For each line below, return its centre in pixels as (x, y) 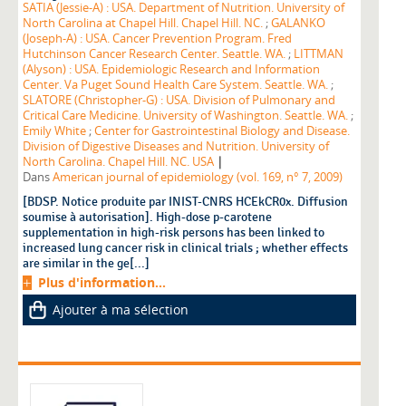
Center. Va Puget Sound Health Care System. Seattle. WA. (175, 85)
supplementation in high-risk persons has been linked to (174, 233)
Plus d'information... (102, 283)
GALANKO (298, 24)
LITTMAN (319, 54)
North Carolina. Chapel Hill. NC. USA (118, 162)
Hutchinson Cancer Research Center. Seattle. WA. (154, 54)
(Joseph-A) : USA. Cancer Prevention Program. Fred (157, 39)
